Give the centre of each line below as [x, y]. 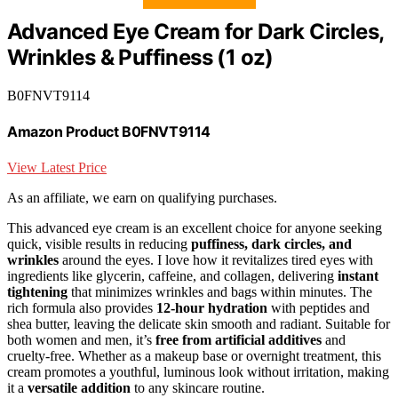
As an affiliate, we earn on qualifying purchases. [142, 197]
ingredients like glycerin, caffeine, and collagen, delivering [172, 275]
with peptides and [318, 307]
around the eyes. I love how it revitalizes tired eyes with [216, 259]
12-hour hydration [212, 307]
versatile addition [79, 387]
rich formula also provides [82, 307]
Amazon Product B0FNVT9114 [109, 132]
